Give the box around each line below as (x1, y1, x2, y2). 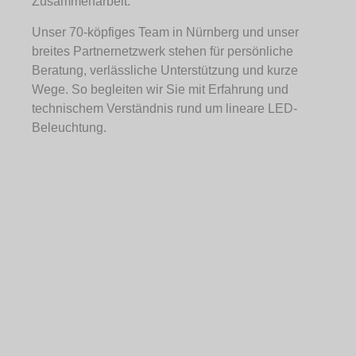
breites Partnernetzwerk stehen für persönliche (32, 44, 293, 58)
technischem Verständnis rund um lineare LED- (32, 101, 297, 115)
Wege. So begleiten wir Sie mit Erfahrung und (32, 82, 288, 96)
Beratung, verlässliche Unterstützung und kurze (32, 63, 298, 77)
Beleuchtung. (32, 120, 106, 134)
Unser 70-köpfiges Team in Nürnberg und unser (32, 25, 299, 39)
